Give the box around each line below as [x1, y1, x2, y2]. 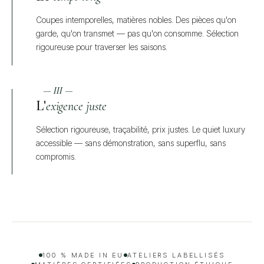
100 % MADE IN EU [42, 251, 124, 260]
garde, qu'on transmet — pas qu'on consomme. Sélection [36, 28, 239, 39]
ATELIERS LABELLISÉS [127, 251, 225, 260]
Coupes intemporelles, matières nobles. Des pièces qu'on [36, 15, 236, 25]
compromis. [36, 151, 76, 161]
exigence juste [45, 98, 107, 114]
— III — [43, 84, 73, 96]
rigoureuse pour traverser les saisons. [36, 42, 167, 52]
